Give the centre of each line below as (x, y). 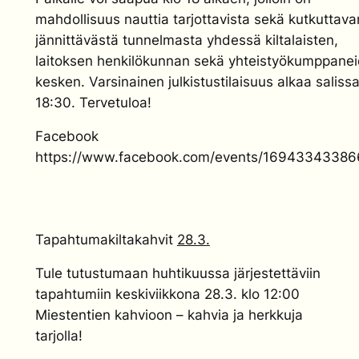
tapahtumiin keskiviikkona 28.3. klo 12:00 (167, 294)
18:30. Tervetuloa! (93, 102)
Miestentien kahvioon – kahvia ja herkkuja (169, 315)
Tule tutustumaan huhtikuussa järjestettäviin (178, 274)
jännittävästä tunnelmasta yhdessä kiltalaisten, (186, 40)
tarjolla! (59, 336)
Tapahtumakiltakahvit (106, 239)
